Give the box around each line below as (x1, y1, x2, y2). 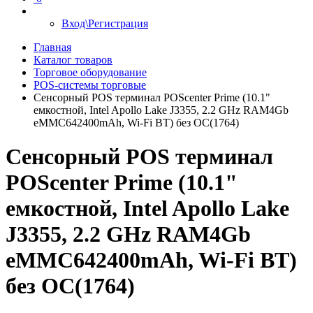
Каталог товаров (34, 54, 112, 66)
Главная (34, 41, 71, 53)
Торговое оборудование (34, 66, 147, 78)
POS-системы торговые (34, 79, 146, 91)
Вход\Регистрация (61, 17, 148, 29)
